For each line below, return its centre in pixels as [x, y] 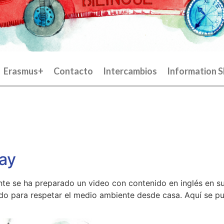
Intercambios [130, 71]
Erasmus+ [23, 71]
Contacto [73, 71]
